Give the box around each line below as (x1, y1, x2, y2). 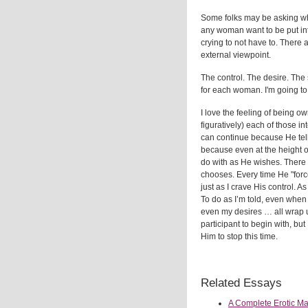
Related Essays (201, 276, 282, 289)
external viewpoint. (201, 50, 271, 60)
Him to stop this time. (201, 232, 278, 241)
